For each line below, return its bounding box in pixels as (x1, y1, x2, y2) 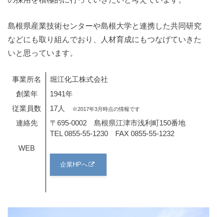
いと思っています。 (8, 48, 78, 57)
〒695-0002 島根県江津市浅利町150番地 (50, 119, 186, 127)
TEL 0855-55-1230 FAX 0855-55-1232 (50, 130, 175, 138)
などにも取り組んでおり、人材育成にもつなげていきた (8, 34, 202, 44)
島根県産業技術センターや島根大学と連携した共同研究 (8, 21, 202, 30)
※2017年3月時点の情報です (72, 106, 140, 112)
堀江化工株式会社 (50, 76, 108, 84)
